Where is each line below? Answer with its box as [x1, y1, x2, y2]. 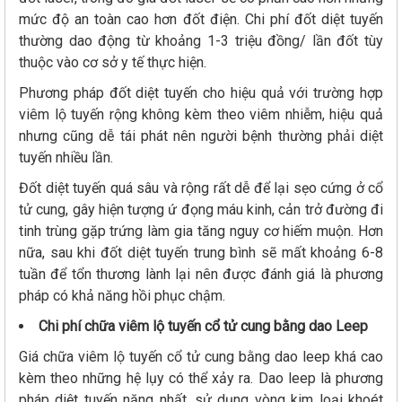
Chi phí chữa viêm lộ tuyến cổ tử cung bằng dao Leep [39, 318, 368, 336]
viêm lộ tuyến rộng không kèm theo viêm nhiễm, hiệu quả [19, 106, 383, 124]
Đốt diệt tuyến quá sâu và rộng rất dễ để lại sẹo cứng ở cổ [19, 179, 383, 197]
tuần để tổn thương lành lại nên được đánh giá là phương [19, 266, 383, 284]
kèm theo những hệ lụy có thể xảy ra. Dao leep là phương [19, 370, 383, 388]
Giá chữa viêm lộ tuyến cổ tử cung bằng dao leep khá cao [19, 348, 383, 366]
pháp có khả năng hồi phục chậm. [19, 287, 229, 305]
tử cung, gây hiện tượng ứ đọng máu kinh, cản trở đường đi [19, 201, 383, 219]
